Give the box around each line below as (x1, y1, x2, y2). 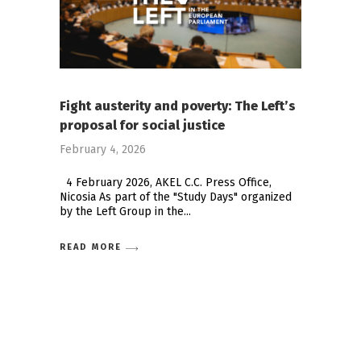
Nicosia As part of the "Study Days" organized (60, 190, 292, 205)
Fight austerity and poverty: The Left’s (60, 98, 296, 114)
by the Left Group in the (60, 205, 184, 219)
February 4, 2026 (60, 143, 146, 157)
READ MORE (60, 241, 122, 252)
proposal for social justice (60, 118, 225, 134)
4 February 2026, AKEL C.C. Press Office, (60, 176, 272, 190)
